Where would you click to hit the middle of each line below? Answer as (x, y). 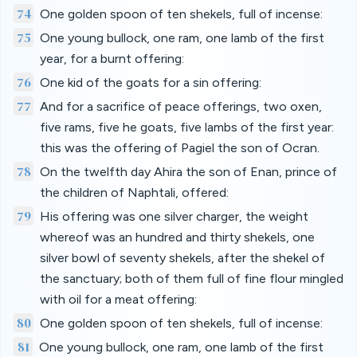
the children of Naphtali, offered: (134, 192)
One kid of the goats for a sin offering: (150, 82)
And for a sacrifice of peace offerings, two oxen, (180, 106)
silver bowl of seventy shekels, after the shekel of (182, 258)
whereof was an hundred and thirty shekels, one (177, 237)
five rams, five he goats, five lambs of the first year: (186, 127)
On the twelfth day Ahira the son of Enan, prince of (188, 172)
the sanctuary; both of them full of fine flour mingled (191, 279)
